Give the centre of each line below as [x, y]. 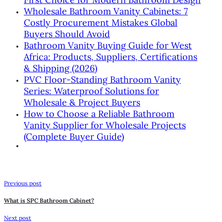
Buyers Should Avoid [67, 34]
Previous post [23, 183]
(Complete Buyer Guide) [74, 137]
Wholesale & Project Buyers [82, 103]
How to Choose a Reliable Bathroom [99, 114]
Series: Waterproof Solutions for [91, 91]
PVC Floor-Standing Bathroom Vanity [102, 80]
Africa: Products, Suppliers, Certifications [111, 57]
